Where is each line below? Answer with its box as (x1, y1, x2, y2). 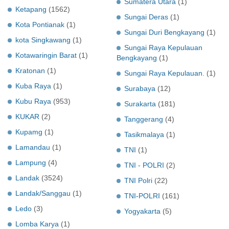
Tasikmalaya (124, 130, 164, 139)
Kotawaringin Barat (15, 51, 77, 59)
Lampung (15, 158, 46, 167)
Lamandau (15, 143, 50, 151)
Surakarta (124, 99, 156, 108)
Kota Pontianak (15, 20, 64, 29)
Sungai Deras (124, 12, 168, 21)
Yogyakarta (124, 207, 161, 215)
